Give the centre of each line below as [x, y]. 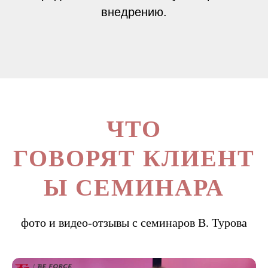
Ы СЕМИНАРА [134, 188]
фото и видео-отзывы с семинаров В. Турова [134, 223]
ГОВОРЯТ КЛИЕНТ [134, 158]
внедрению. [134, 12]
